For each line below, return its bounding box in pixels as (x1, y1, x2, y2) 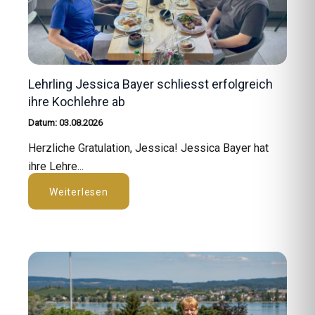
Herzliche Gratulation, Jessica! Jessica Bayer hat (28, 141, 269, 155)
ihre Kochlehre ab (28, 94, 125, 110)
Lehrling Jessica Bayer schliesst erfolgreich (28, 77, 273, 92)
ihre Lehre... (28, 160, 84, 174)
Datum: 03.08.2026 (28, 117, 103, 129)
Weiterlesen (49, 186, 108, 198)
